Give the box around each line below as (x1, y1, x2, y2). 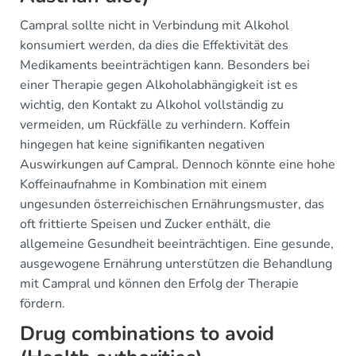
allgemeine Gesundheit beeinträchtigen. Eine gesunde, (20, 235, 334, 253)
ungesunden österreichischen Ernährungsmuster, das (20, 195, 324, 213)
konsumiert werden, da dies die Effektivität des (20, 37, 288, 54)
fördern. (20, 295, 65, 312)
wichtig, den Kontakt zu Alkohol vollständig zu (20, 96, 284, 114)
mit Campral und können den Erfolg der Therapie (20, 275, 299, 292)
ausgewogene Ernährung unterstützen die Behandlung (20, 255, 332, 273)
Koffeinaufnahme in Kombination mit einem (20, 176, 267, 193)
